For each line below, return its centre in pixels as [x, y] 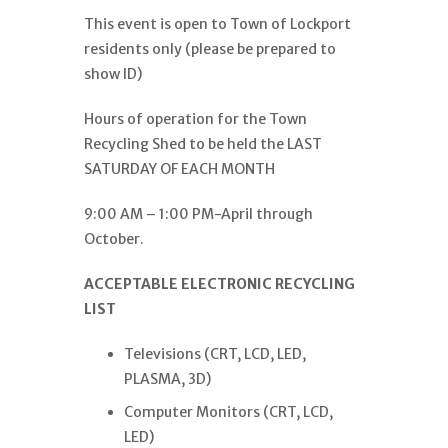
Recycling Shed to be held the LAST [203, 143]
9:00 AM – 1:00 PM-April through [198, 213]
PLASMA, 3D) [167, 378]
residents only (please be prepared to [210, 48]
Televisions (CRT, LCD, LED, [215, 353]
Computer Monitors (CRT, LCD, [228, 411]
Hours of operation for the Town [195, 118]
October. [114, 238]
